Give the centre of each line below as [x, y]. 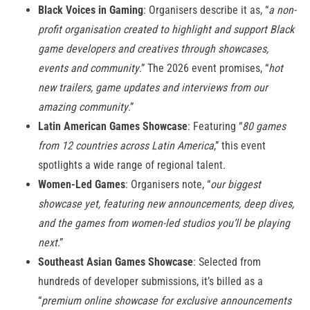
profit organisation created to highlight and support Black [166, 30]
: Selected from [227, 262]
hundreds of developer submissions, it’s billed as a [151, 282]
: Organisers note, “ [168, 185]
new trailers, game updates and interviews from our [153, 88]
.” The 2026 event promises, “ [204, 69]
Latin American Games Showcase [113, 127]
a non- [282, 10]
